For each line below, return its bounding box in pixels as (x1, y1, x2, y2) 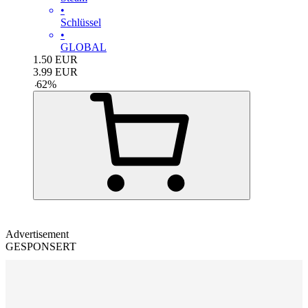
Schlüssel (60, 16, 101, 28)
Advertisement (5, 228, 69, 240)
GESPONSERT (5, 240, 76, 252)
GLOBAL (60, 41, 107, 53)
